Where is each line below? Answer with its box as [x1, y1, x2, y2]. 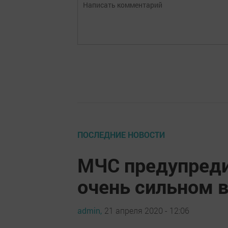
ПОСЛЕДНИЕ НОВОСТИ [77, 129, 165, 140]
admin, [77, 205, 102, 216]
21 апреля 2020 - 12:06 [104, 205, 189, 216]
